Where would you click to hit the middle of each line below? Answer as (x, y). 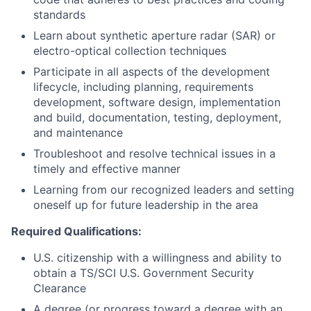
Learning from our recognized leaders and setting (164, 190)
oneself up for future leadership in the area (146, 205)
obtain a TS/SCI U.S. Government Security (144, 273)
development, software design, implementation (157, 102)
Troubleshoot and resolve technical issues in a (154, 154)
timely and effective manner (107, 169)
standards (59, 15)
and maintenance (78, 133)
